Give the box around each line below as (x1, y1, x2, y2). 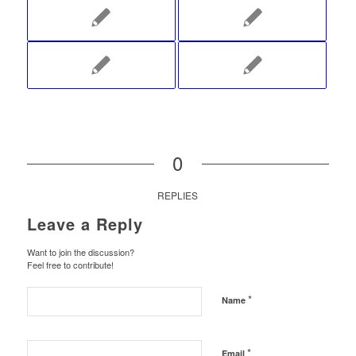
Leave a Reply (26, 211, 143, 235)
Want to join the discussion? (26, 245, 134, 258)
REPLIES (157, 188, 199, 202)
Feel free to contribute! (26, 257, 114, 271)
